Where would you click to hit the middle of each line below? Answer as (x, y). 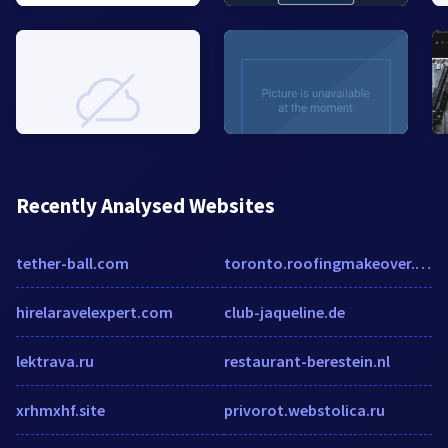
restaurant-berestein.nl (307, 360)
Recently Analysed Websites (145, 205)
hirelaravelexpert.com (94, 311)
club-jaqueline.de (284, 311)
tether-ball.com (72, 262)
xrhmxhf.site (60, 409)
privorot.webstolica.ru (304, 409)
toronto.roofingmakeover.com (423, 262)
